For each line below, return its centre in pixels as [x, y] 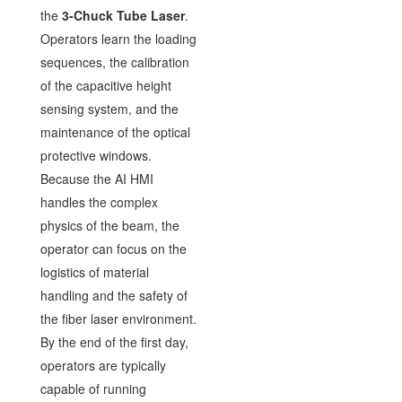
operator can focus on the [113, 248]
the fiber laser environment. [118, 318]
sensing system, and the [109, 108]
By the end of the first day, [114, 341]
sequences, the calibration [114, 61]
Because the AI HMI [96, 178]
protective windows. [96, 155]
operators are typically [103, 365]
